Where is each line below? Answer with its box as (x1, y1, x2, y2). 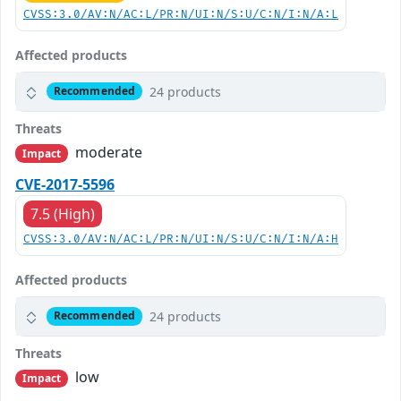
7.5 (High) (30, 203, 95, 224)
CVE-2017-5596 (15, 174, 115, 194)
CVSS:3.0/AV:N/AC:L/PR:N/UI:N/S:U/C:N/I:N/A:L (23, 7, 338, 21)
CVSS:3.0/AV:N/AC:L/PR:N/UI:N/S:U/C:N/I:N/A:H (23, 232, 338, 246)
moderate (72, 141, 143, 162)
